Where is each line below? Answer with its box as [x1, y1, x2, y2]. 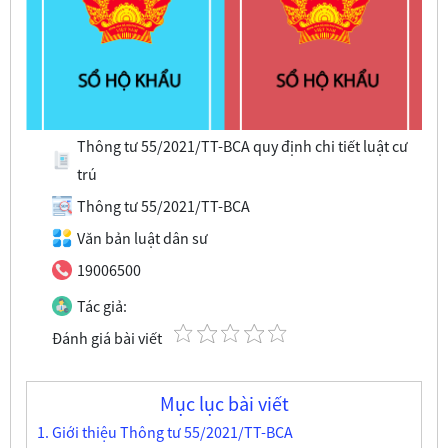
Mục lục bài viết [159, 391, 289, 417]
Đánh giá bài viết [51, 327, 162, 348]
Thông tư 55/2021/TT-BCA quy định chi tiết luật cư [76, 135, 408, 156]
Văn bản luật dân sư [76, 227, 208, 248]
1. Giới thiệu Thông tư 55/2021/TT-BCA [36, 421, 293, 442]
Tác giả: [76, 295, 127, 316]
